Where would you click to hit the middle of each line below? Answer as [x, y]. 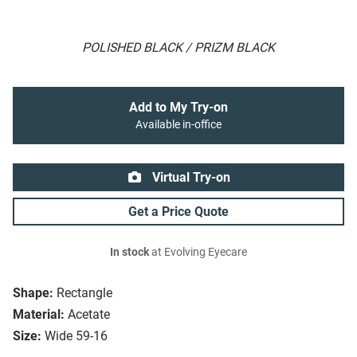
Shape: [33, 293]
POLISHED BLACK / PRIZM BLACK [178, 48]
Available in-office [178, 125]
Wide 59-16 [76, 336]
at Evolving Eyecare [198, 253]
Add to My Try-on [178, 108]
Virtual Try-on [190, 178]
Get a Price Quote [178, 212]
